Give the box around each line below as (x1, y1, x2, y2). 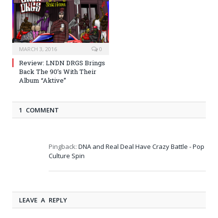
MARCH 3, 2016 (19, 45, 57, 53)
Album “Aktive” (19, 75, 66, 85)
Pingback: (49, 142, 78, 151)
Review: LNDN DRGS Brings (19, 58, 105, 67)
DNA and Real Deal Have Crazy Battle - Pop (78, 142, 204, 151)
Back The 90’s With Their (19, 67, 96, 76)
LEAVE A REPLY (19, 195, 67, 204)
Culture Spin (49, 151, 85, 160)
